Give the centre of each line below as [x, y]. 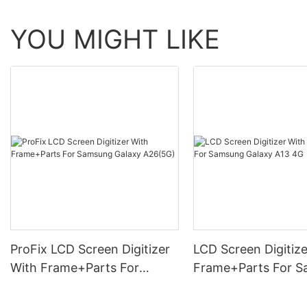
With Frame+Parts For [75, 267]
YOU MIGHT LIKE [115, 39]
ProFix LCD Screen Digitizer [90, 249]
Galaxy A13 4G [235, 286]
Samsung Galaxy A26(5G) [85, 286]
